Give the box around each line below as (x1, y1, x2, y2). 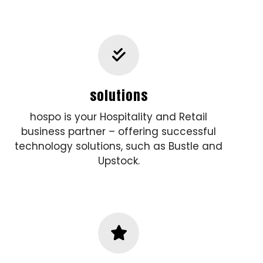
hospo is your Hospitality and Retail (30, 109, 208, 124)
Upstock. (97, 153, 140, 168)
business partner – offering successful (21, 124, 217, 139)
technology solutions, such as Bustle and (15, 139, 223, 153)
